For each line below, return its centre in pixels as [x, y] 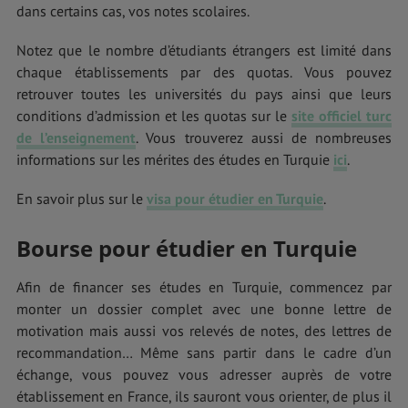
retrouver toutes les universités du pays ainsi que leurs [204, 93]
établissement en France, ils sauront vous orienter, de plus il [204, 396]
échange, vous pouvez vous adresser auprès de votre [204, 374]
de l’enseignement [76, 137]
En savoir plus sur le [82, 199]
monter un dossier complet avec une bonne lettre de [204, 308]
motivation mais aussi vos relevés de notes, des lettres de [204, 330]
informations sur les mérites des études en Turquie [175, 159]
